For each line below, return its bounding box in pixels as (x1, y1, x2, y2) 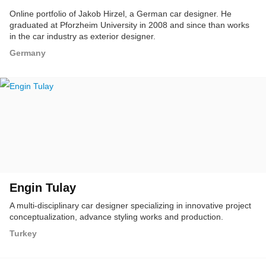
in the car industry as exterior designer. (9, 31, 156, 41)
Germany (9, 48, 46, 58)
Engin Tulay (9, 181, 76, 194)
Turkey (9, 229, 37, 238)
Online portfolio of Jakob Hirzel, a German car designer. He (9, 9, 232, 18)
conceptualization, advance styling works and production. (9, 212, 223, 221)
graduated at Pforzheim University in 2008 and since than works (9, 20, 249, 30)
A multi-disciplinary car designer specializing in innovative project (9, 201, 251, 210)
